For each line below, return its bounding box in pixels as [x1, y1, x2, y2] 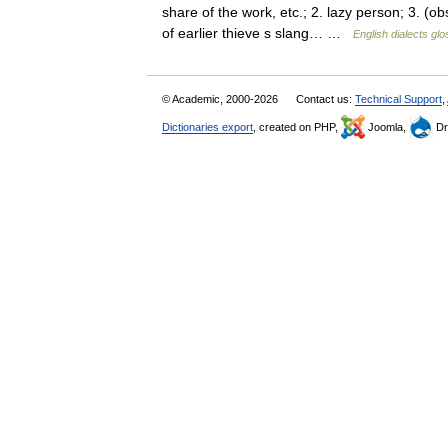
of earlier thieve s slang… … [162, 25, 353, 41]
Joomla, [365, 121, 409, 133]
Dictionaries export [162, 121, 253, 133]
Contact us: [296, 93, 355, 105]
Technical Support [355, 93, 442, 105]
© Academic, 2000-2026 [162, 93, 281, 105]
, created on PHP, [253, 121, 341, 133]
